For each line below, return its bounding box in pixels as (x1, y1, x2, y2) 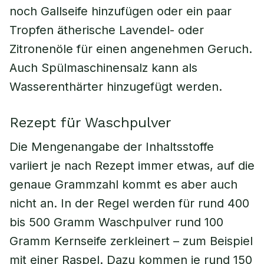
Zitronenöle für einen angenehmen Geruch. (9, 42, 252, 56)
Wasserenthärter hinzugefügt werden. (9, 80, 222, 94)
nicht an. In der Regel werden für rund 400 (9, 196, 249, 210)
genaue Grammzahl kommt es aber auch (9, 177, 237, 192)
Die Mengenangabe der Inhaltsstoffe (9, 140, 214, 154)
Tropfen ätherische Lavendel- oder (9, 23, 204, 37)
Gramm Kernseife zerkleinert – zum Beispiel (9, 234, 253, 248)
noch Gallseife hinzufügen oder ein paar (9, 4, 232, 18)
